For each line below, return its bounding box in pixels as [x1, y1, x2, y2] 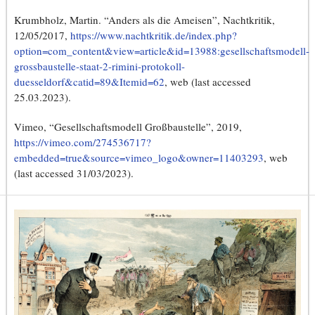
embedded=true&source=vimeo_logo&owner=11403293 [14, 150, 264, 165]
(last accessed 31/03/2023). [14, 166, 134, 181]
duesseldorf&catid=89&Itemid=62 [14, 75, 165, 89]
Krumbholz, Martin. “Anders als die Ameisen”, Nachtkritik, [14, 13, 275, 27]
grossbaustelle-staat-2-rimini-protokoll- [14, 59, 185, 74]
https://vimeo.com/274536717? [14, 135, 151, 150]
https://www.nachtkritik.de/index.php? [70, 28, 237, 43]
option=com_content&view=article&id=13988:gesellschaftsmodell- [14, 44, 309, 58]
